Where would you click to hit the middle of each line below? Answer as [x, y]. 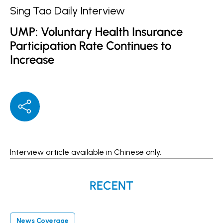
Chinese [129, 152]
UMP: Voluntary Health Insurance [96, 32]
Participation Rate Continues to [91, 46]
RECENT [111, 185]
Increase [32, 59]
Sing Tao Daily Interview [67, 11]
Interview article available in [62, 152]
